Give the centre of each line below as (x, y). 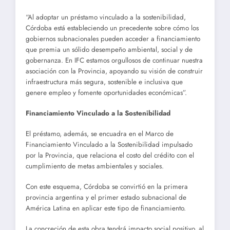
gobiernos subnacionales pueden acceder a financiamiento (113, 39)
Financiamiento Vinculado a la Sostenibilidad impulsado (109, 145)
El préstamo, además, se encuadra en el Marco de (100, 134)
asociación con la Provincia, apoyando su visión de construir (114, 71)
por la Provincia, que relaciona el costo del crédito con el (110, 156)
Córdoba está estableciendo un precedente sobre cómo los (112, 28)
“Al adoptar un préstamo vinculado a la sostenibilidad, (106, 17)
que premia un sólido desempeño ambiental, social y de (109, 49)
